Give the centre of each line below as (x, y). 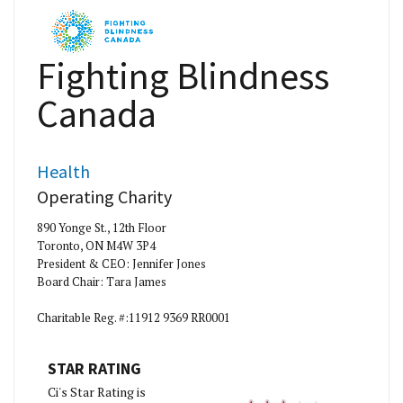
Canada (97, 113)
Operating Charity (104, 197)
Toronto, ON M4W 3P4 (96, 246)
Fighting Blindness (183, 76)
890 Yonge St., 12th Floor (102, 228)
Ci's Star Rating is (97, 391)
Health (63, 171)
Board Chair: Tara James (102, 282)
